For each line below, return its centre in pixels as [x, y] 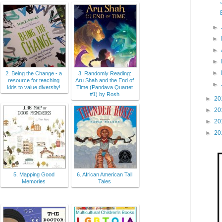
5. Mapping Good [34, 175]
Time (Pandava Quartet [105, 87]
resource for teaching [34, 81]
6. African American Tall [105, 175]
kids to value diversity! [34, 87]
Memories [34, 182]
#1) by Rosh [105, 94]
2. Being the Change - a [34, 74]
